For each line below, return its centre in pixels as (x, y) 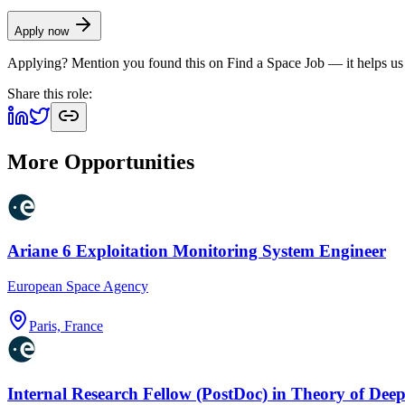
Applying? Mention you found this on (117, 62)
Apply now (43, 31)
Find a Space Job (276, 62)
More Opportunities (101, 161)
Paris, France (66, 326)
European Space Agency (78, 286)
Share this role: (50, 93)
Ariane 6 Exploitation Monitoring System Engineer (197, 251)
